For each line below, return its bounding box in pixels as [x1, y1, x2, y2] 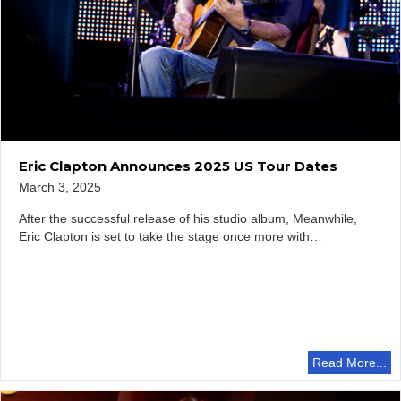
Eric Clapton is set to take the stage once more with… [19, 229, 322, 244]
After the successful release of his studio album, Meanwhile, [19, 211, 357, 226]
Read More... [312, 355, 387, 371]
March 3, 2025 [19, 180, 101, 195]
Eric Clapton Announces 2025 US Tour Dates [19, 158, 337, 175]
